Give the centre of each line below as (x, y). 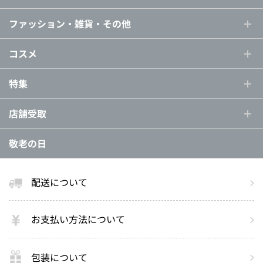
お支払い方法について (78, 219)
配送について (59, 182)
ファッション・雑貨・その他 (70, 23)
